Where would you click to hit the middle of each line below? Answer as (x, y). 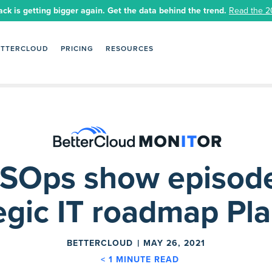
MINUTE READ (147, 260)
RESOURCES (130, 49)
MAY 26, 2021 (174, 243)
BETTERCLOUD (100, 243)
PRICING (77, 49)
